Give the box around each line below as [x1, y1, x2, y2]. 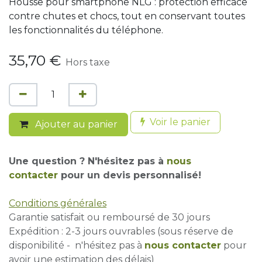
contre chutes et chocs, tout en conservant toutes [9, 11, 245, 22]
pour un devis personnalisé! [58, 170, 204, 181]
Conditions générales [9, 198, 106, 209]
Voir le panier [150, 116, 211, 127]
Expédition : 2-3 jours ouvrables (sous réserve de [9, 226, 233, 237]
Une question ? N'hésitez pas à [9, 156, 167, 167]
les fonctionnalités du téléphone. [9, 25, 163, 36]
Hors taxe [65, 57, 110, 68]
